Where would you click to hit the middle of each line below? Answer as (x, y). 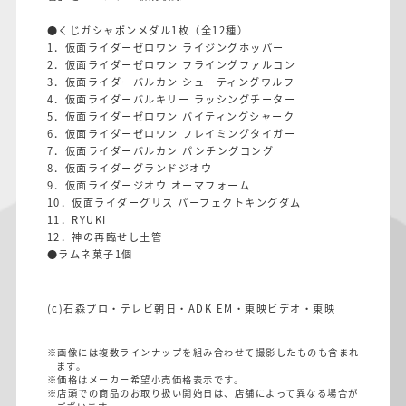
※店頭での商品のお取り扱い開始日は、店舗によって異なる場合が (203, 393)
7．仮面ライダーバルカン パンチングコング (160, 150)
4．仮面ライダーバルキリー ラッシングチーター (171, 98)
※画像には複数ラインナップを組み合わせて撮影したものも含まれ (203, 353)
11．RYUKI (77, 219)
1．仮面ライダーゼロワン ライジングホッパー (165, 47)
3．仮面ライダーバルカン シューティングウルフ (170, 81)
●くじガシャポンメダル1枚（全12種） (147, 29)
